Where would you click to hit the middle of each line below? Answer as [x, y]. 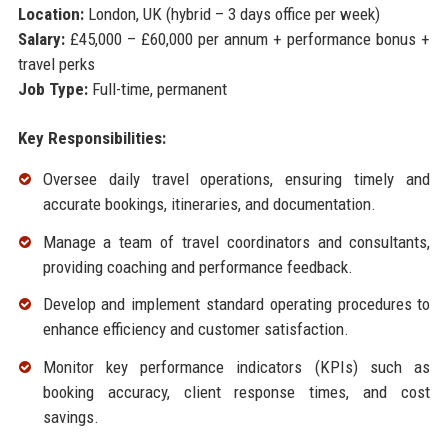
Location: [50, 13]
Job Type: [52, 88]
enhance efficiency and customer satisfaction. [195, 329]
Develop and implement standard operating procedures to [236, 304]
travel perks [56, 63]
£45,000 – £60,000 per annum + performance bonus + [247, 38]
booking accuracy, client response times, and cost [236, 392]
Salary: [41, 38]
